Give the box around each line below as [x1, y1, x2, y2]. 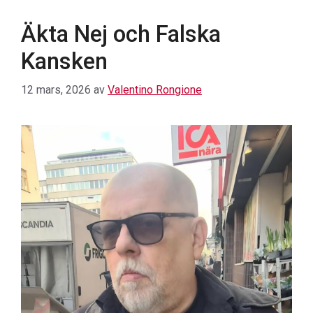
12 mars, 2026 [21, 82, 91, 96]
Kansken [21, 47, 108, 75]
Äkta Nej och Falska [21, 20, 221, 48]
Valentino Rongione [108, 82, 202, 96]
